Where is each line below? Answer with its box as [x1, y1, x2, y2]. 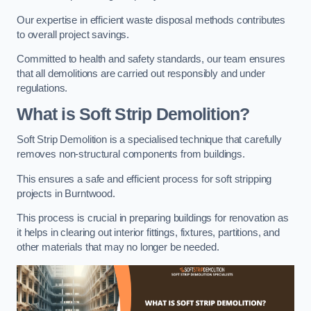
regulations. [17, 83, 68, 94]
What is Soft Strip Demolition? [17, 104, 250, 124]
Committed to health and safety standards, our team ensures [17, 53, 285, 65]
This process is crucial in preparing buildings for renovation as [17, 212, 289, 224]
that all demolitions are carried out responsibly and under [17, 68, 265, 80]
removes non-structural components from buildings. [17, 149, 245, 160]
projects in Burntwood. [17, 187, 115, 199]
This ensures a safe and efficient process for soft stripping [17, 173, 272, 185]
